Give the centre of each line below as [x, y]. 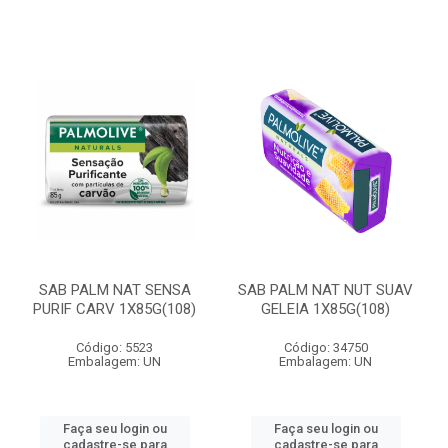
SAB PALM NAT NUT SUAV [325, 290]
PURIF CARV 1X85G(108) [114, 309]
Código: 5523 [114, 347]
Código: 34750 [325, 347]
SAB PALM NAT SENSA [114, 290]
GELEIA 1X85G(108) [325, 309]
